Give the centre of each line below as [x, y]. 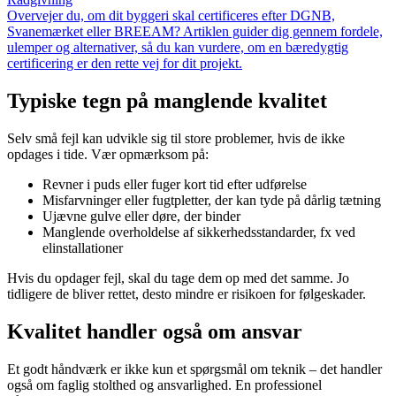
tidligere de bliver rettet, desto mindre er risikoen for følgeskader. [187, 294]
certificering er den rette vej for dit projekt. [125, 64]
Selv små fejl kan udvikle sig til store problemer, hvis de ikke [176, 139]
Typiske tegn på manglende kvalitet [167, 101]
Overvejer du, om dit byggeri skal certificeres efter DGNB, [171, 16]
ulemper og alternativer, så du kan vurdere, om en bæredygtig [178, 48]
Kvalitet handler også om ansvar [155, 332]
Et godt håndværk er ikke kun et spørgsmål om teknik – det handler [194, 369]
